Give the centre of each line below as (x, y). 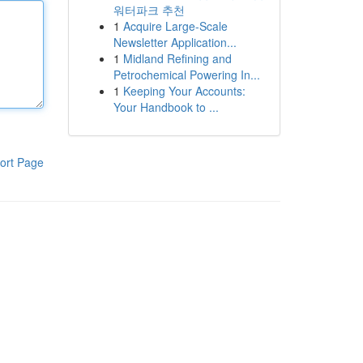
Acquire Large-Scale (175, 26)
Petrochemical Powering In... (186, 75)
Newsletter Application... (175, 42)
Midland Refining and (177, 58)
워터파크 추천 (149, 10)
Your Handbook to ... (166, 107)
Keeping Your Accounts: (184, 91)
